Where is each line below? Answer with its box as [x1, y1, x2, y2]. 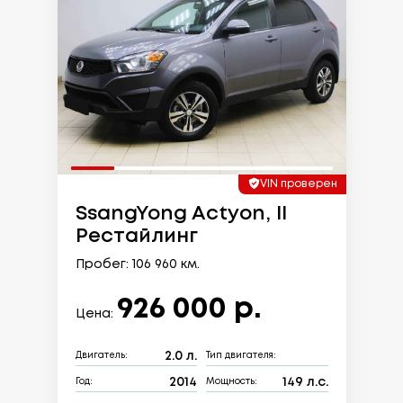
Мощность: [206, 378, 257, 387]
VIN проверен [259, 178, 337, 189]
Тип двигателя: [206, 352, 276, 361]
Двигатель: [75, 352, 128, 361]
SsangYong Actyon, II [75, 204, 287, 223]
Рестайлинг [75, 227, 198, 246]
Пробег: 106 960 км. [75, 258, 200, 270]
